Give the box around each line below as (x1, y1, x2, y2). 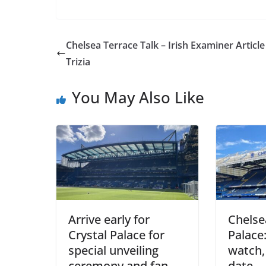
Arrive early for (68, 211, 150, 227)
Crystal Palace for (68, 226, 164, 243)
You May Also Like (71, 87, 204, 108)
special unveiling (68, 242, 159, 258)
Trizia (65, 55, 90, 68)
